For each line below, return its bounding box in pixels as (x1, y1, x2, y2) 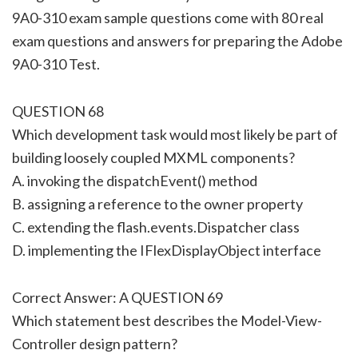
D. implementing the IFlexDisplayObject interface (12, 241, 321, 259)
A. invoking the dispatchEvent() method (12, 171, 257, 189)
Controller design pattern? (12, 334, 177, 352)
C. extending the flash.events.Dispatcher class (12, 217, 300, 236)
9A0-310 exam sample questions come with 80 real (12, 8, 324, 26)
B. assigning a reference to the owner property (12, 194, 303, 213)
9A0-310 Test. (12, 54, 100, 73)
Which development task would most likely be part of (12, 125, 338, 143)
